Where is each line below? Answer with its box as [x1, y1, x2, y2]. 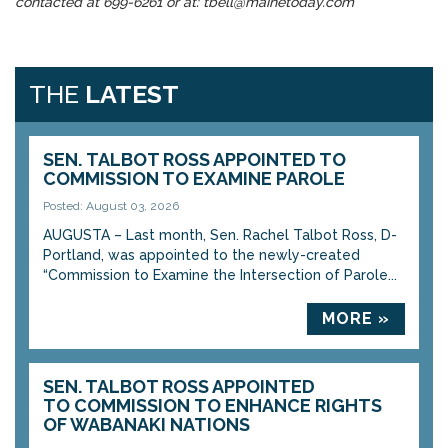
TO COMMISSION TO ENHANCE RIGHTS [43, 395, 382, 416]
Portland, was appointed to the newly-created [43, 247, 360, 263]
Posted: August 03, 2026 [43, 199, 179, 213]
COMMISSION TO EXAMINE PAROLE [43, 168, 345, 189]
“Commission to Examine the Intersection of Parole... [43, 267, 397, 283]
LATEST [85, 79, 179, 109]
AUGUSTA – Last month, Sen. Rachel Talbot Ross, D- [43, 227, 397, 243]
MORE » [322, 309, 390, 328]
